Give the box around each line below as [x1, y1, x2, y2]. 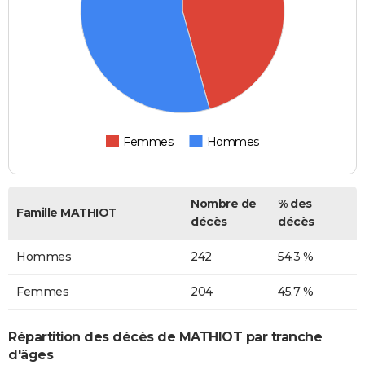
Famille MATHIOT [16, 205, 117, 221]
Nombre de [191, 196, 257, 212]
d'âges [8, 346, 53, 363]
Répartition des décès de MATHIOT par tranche [8, 328, 322, 345]
